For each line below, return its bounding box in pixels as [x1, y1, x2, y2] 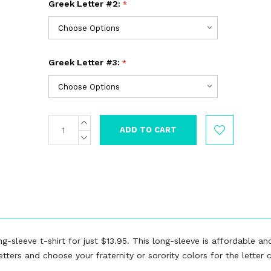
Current [48, 116, 82, 126]
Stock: [48, 129, 76, 139]
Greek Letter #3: [48, 57, 122, 68]
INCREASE [84, 116, 126, 125]
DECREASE [84, 131, 129, 140]
